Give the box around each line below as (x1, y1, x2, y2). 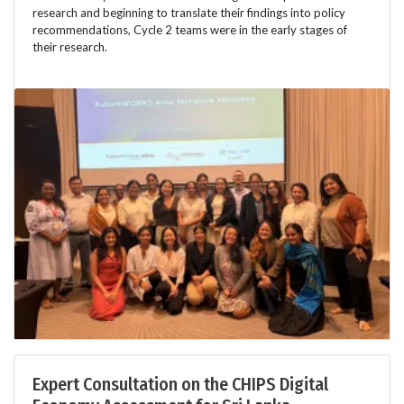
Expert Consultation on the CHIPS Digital (32, 372, 328, 395)
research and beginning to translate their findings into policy (32, 5, 345, 20)
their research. (32, 39, 107, 54)
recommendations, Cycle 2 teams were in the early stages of (32, 22, 347, 37)
